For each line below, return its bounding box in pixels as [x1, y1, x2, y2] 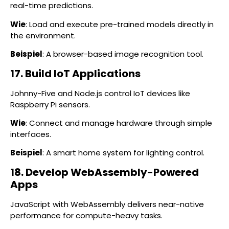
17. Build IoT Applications [10, 66, 141, 81]
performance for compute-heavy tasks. [10, 210, 163, 221]
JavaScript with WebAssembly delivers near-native [10, 198, 204, 210]
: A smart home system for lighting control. [42, 147, 204, 158]
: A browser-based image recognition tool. [42, 49, 203, 60]
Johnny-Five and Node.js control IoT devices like [10, 87, 190, 99]
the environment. [10, 30, 76, 41]
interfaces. [10, 128, 51, 140]
